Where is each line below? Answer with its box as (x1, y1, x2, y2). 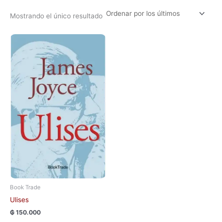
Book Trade (10, 184, 41, 191)
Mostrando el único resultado (10, 11, 103, 20)
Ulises (10, 195, 29, 204)
